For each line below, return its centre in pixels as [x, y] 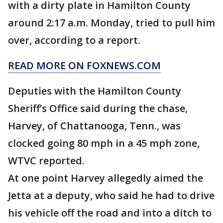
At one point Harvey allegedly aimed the [106, 178]
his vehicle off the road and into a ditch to [110, 213]
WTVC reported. [46, 161]
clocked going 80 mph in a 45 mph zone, [104, 143]
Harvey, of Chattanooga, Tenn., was [94, 126]
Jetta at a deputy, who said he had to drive [111, 196]
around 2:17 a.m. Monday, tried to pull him [111, 23]
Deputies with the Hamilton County [95, 91]
